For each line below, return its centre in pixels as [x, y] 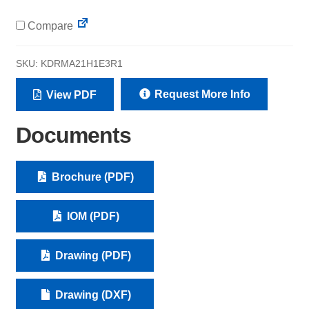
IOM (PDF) [91, 216]
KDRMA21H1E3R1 [81, 64]
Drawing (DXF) [91, 295]
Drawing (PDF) [91, 255]
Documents [73, 136]
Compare [49, 26]
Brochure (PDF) [92, 177]
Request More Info [201, 94]
